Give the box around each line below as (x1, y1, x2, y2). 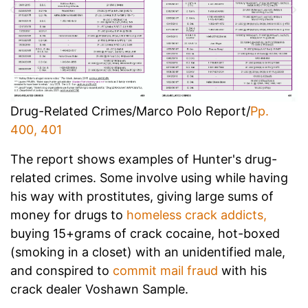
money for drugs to (10, 208, 126, 223)
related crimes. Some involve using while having (10, 170, 288, 186)
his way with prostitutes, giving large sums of (10, 189, 274, 204)
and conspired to (10, 263, 113, 278)
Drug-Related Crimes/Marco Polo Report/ (10, 104, 250, 119)
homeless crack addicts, (126, 208, 267, 223)
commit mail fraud (113, 263, 218, 278)
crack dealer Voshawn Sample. (10, 282, 188, 297)
